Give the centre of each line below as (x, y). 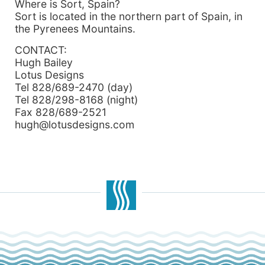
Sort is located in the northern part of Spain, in (129, 17)
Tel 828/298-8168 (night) (76, 99)
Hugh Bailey (44, 62)
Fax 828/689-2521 (61, 112)
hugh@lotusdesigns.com (75, 124)
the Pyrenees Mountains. (75, 29)
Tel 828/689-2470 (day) (74, 87)
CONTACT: (41, 50)
